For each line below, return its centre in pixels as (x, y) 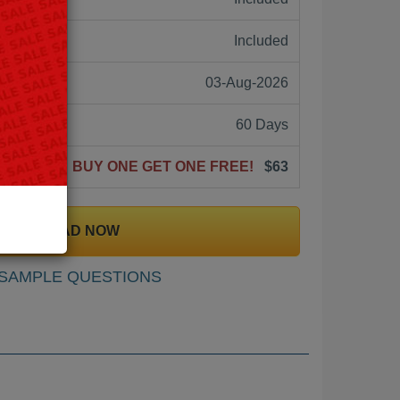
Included (261, 40)
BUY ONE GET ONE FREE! (167, 166)
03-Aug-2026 (247, 82)
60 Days (262, 124)
